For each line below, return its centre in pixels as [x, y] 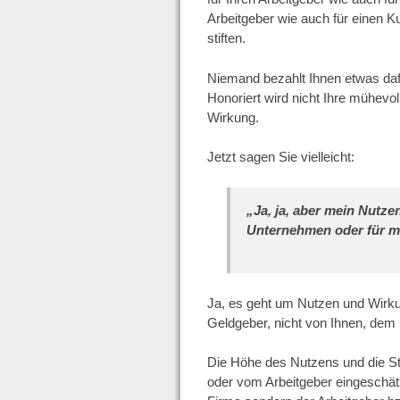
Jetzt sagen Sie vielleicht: [280, 157]
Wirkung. [233, 117]
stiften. [226, 38]
